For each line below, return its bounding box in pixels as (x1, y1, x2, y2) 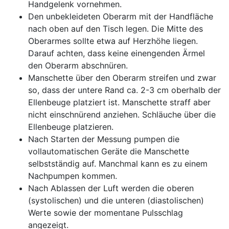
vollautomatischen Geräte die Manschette (28, 146, 189, 156)
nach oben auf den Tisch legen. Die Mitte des (28, 24, 203, 34)
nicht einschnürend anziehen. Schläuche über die (28, 109, 216, 120)
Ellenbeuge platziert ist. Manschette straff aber (28, 97, 211, 107)
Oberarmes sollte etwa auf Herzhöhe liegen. (28, 36, 198, 46)
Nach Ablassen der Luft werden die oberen (28, 183, 194, 193)
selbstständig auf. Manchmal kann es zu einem (28, 158, 208, 169)
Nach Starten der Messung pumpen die (28, 134, 179, 144)
